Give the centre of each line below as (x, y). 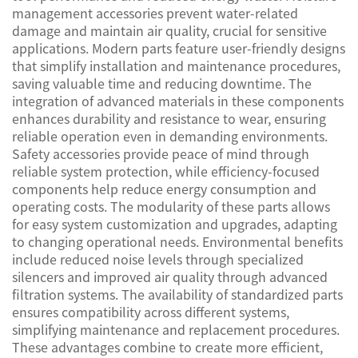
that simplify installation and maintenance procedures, (176, 66)
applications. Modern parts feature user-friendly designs (179, 48)
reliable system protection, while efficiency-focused (166, 171)
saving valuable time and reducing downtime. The (162, 83)
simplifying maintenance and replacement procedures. (176, 329)
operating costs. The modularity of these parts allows (171, 206)
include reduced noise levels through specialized (158, 259)
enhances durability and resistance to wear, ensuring (169, 118)
